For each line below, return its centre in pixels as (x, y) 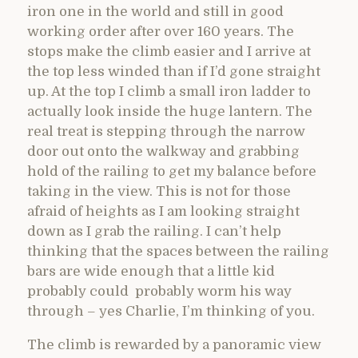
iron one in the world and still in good (155, 12)
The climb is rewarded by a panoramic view (174, 345)
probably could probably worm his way (159, 292)
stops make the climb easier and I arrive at (169, 52)
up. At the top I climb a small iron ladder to (169, 92)
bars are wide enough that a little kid (151, 272)
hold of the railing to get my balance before (172, 172)
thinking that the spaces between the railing (178, 252)
